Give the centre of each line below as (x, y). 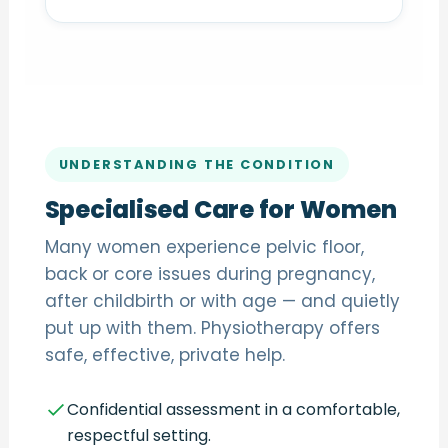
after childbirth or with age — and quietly (222, 301)
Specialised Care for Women (220, 210)
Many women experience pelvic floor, (204, 247)
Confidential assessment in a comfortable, (233, 409)
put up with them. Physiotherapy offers (212, 328)
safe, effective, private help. (164, 355)
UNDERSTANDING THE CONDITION (197, 165)
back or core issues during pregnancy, (209, 274)
